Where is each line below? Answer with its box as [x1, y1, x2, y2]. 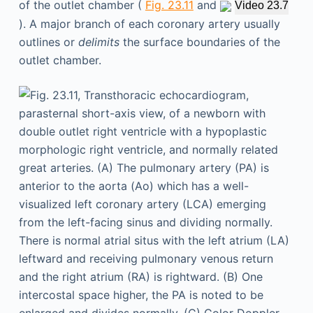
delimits [78, 35, 119, 49]
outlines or [18, 35, 78, 49]
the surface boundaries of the [119, 35, 280, 49]
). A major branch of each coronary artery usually [18, 17, 280, 31]
